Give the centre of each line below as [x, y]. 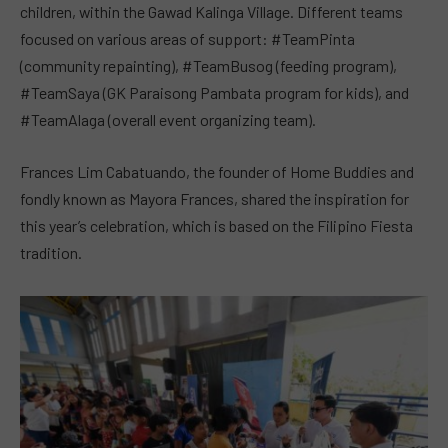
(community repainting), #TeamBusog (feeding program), [208, 66]
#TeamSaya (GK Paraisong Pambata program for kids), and [214, 93]
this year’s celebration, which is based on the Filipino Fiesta [216, 225]
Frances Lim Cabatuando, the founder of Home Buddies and [217, 171]
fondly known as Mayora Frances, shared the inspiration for [214, 198]
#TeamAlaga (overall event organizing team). [168, 120]
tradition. [51, 252]
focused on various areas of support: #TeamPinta [187, 39]
